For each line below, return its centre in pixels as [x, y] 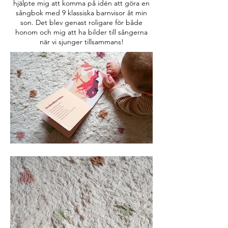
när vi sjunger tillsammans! [81, 42]
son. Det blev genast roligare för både [81, 22]
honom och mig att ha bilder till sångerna [81, 32]
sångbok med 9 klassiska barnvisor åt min [81, 13]
